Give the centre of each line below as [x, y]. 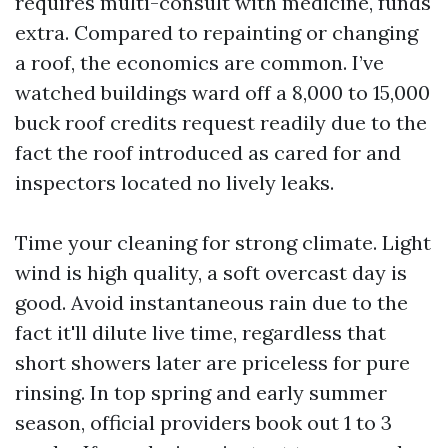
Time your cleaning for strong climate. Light [223, 242]
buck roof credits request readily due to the [221, 122]
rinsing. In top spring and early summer [201, 392]
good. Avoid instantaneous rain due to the [211, 302]
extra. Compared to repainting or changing [216, 32]
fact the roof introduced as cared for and [208, 152]
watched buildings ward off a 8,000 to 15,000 [222, 92]
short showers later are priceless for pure [212, 362]
